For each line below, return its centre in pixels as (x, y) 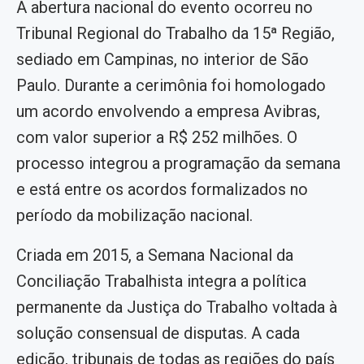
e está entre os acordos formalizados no (162, 189)
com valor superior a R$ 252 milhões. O (157, 137)
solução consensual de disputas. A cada (158, 333)
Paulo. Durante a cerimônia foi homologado (171, 85)
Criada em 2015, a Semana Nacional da (155, 255)
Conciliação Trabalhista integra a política (161, 281)
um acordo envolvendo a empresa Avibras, (168, 111)
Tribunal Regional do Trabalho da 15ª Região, (175, 33)
